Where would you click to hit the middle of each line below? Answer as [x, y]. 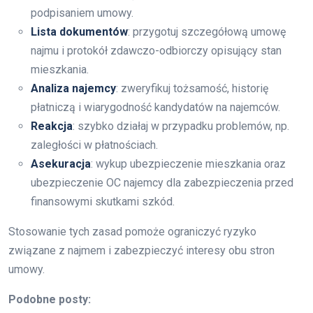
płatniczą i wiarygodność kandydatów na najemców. [155, 107]
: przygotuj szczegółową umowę [207, 32]
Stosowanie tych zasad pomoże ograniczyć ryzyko [132, 232]
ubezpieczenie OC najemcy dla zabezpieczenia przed [162, 183]
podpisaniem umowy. [82, 13]
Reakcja [52, 126]
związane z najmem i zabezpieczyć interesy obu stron [141, 250]
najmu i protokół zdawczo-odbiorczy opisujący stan [156, 51]
